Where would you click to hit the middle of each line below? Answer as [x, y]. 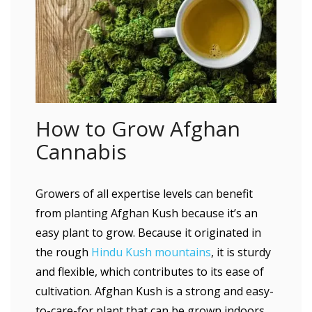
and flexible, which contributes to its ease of [150, 272]
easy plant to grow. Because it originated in [148, 233]
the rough [63, 252]
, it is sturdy [241, 252]
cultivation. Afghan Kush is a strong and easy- [155, 291]
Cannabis [81, 151]
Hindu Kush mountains [151, 252]
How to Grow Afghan [138, 128]
